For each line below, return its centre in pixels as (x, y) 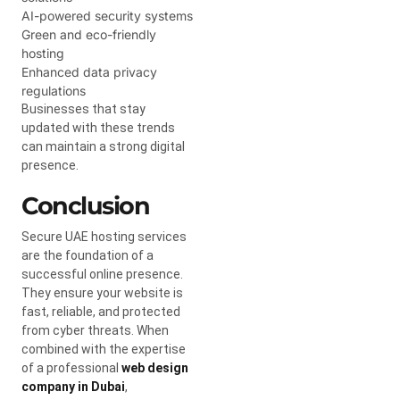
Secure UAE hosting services (104, 236)
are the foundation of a (87, 255)
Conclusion (85, 205)
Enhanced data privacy (89, 71)
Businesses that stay (83, 108)
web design (155, 367)
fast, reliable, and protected (101, 311)
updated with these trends (98, 127)
